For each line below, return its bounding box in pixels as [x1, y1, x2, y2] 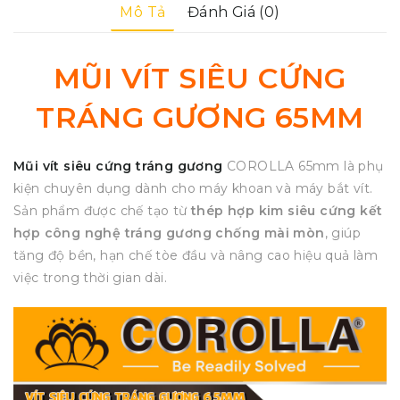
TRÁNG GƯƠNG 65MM [36, 100, 364, 135]
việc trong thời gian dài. [13, 270, 167, 286]
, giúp [324, 225, 362, 241]
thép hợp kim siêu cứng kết [191, 203, 383, 219]
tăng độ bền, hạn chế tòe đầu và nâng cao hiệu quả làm [13, 247, 379, 263]
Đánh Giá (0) [187, 4, 280, 21]
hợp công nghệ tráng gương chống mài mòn [13, 225, 325, 241]
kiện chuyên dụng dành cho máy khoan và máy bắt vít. [13, 180, 373, 196]
